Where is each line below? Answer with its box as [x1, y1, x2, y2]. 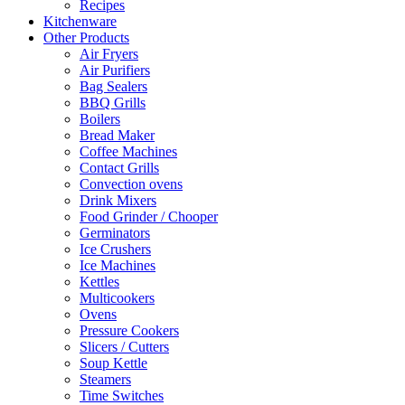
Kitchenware [43, 14, 117, 29]
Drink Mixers [80, 193, 156, 208]
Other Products [43, 30, 129, 45]
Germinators [80, 225, 150, 240]
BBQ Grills [80, 95, 146, 110]
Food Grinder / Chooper [80, 209, 218, 224]
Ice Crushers [80, 241, 151, 257]
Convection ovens [80, 176, 183, 192]
